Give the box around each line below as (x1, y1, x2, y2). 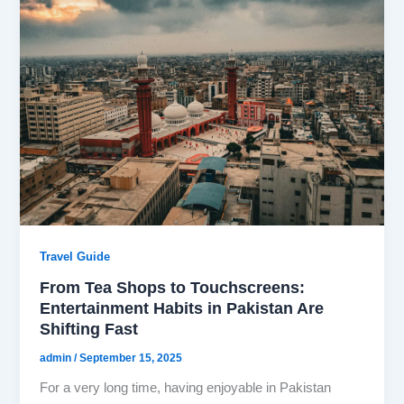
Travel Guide (40, 249, 111, 263)
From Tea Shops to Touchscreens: (40, 278, 306, 298)
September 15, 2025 (79, 352, 183, 365)
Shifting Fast (40, 319, 139, 339)
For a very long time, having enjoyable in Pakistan (40, 381, 332, 396)
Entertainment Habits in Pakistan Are (40, 298, 325, 318)
